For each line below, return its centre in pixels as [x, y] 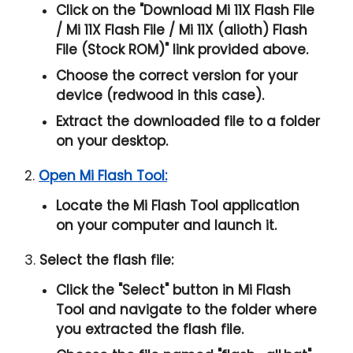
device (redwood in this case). [160, 96]
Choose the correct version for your [177, 76]
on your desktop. [112, 141]
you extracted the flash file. [150, 330]
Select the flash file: [107, 260]
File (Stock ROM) [111, 50]
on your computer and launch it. [167, 226]
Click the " [89, 290]
